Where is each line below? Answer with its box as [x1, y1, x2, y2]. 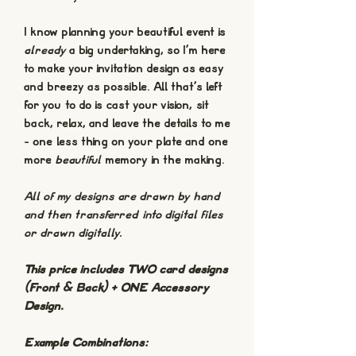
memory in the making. [102, 154, 225, 167]
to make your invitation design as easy [24, 63, 224, 75]
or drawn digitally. [24, 227, 122, 240]
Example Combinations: [24, 337, 152, 350]
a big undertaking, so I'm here [66, 44, 226, 57]
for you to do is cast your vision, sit [24, 99, 209, 112]
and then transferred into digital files [24, 209, 223, 222]
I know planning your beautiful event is [24, 26, 226, 39]
